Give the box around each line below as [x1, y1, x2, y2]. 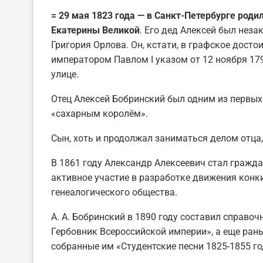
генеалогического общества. [51, 186, 177, 198]
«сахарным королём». [51, 107, 148, 119]
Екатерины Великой [51, 24, 140, 36]
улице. [51, 68, 79, 80]
